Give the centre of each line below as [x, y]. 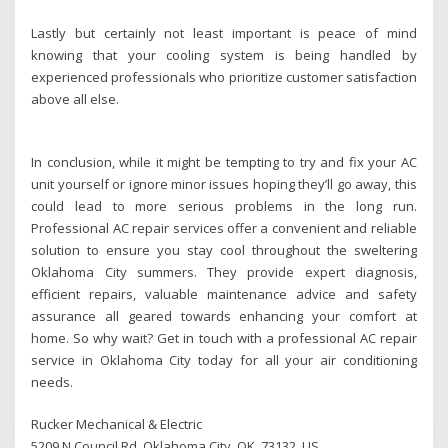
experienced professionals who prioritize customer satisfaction [224, 77]
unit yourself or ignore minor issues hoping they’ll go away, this [224, 183]
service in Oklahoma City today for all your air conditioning [224, 359]
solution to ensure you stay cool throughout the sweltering [224, 249]
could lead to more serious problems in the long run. [224, 205]
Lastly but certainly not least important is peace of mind [224, 33]
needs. [52, 381]
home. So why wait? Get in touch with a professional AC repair [224, 337]
